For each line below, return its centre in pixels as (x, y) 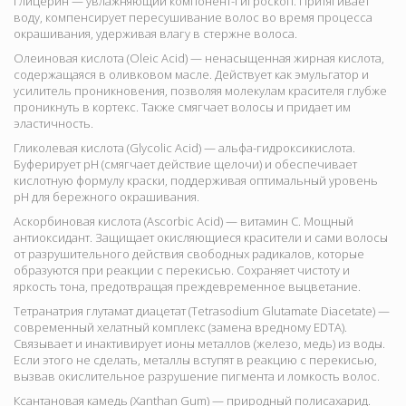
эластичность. (53, 124)
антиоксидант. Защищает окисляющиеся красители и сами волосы (201, 238)
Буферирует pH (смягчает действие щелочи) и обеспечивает (185, 164)
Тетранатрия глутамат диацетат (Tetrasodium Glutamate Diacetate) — (202, 311)
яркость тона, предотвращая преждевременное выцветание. (187, 287)
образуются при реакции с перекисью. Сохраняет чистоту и (182, 271)
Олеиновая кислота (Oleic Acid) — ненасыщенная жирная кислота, (199, 58)
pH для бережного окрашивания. (106, 197)
